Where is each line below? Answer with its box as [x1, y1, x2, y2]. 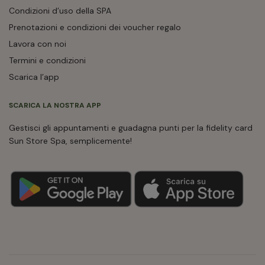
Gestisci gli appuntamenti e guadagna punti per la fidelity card [9, 122, 253, 133]
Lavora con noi [9, 38, 66, 49]
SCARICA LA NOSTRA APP [9, 101, 101, 110]
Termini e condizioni [9, 55, 86, 66]
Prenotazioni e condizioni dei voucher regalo [9, 22, 181, 33]
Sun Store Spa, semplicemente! [9, 135, 132, 146]
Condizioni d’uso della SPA [9, 5, 111, 16]
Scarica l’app [9, 72, 59, 82]
